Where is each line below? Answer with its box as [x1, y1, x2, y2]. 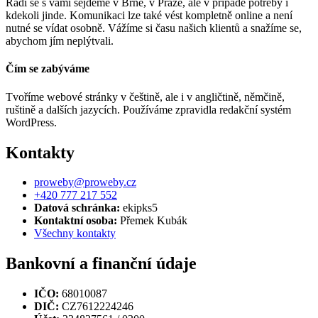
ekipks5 [120, 202, 158, 214]
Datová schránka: [34, 202, 120, 214]
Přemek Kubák [117, 214, 187, 227]
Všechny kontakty [34, 227, 116, 240]
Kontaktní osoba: [34, 214, 117, 227]
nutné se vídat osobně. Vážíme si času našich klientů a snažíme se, [6, 22, 302, 35]
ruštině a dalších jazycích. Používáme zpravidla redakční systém [6, 103, 291, 116]
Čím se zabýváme [6, 62, 89, 75]
